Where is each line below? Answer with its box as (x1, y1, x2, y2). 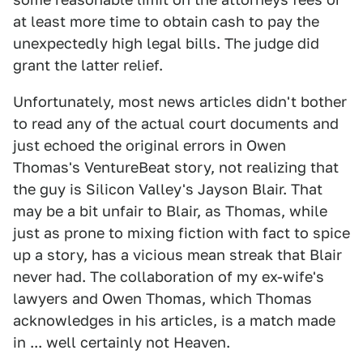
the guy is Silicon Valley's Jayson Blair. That (13, 181, 322, 198)
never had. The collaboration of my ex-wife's (13, 268, 324, 285)
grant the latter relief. (13, 57, 163, 74)
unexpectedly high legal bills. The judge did (13, 35, 319, 52)
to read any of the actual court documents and (13, 115, 339, 132)
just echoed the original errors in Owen (13, 137, 286, 154)
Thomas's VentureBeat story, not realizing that (13, 159, 339, 176)
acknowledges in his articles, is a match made (13, 312, 335, 329)
